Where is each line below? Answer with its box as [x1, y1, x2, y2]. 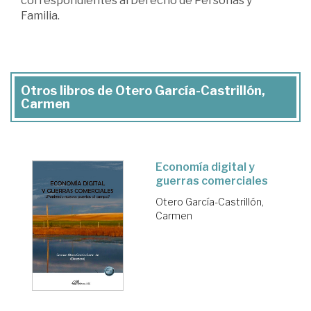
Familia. [21, 9, 60, 23]
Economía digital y [155, 160, 255, 174]
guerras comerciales [155, 174, 268, 188]
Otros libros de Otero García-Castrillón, [21, 83, 265, 99]
